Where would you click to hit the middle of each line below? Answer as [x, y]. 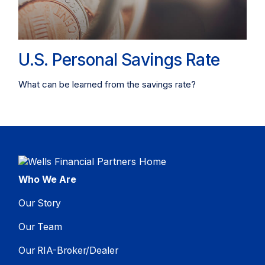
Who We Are [48, 180]
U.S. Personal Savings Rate [119, 60]
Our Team [41, 227]
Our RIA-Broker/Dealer [69, 251]
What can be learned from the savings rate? [107, 85]
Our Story [40, 203]
